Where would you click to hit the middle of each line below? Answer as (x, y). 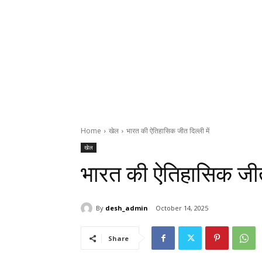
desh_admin (127, 208)
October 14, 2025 (182, 208)
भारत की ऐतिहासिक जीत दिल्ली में (168, 131)
